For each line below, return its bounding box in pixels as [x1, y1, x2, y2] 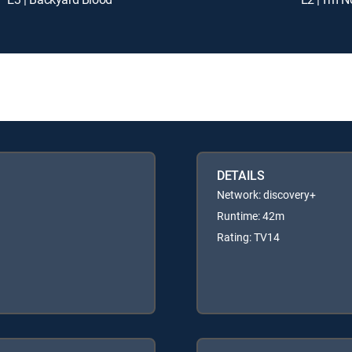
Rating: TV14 [217, 229, 280, 244]
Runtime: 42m [217, 207, 284, 223]
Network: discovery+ [217, 186, 316, 202]
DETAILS [217, 166, 265, 184]
